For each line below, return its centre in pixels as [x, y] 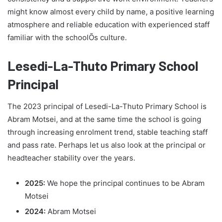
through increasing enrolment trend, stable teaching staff [108, 132]
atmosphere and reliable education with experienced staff [109, 25]
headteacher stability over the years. [71, 158]
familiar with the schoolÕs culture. [67, 38]
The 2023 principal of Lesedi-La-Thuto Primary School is [107, 106]
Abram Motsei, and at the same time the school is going [104, 119]
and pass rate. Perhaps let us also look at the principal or [107, 145]
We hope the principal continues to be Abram [125, 183]
